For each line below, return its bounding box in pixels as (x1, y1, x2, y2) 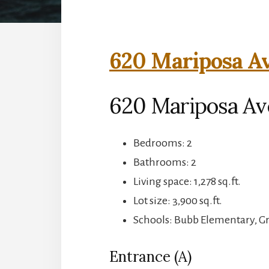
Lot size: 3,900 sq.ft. (133, 194, 222, 207)
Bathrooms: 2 (133, 156, 196, 168)
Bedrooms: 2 (133, 136, 192, 149)
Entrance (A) (109, 247, 192, 266)
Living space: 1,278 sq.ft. (133, 175, 241, 187)
